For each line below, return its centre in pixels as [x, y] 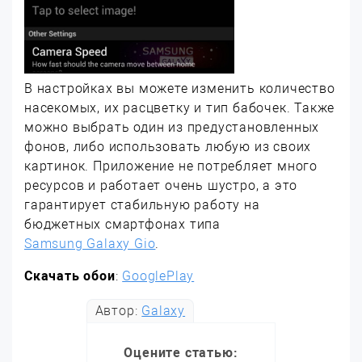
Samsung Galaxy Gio [90, 244]
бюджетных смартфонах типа [123, 224]
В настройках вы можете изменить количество [180, 88]
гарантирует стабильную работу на [142, 205]
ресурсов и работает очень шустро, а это [161, 185]
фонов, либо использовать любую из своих [168, 147]
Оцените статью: [181, 353]
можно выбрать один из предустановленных [172, 127]
